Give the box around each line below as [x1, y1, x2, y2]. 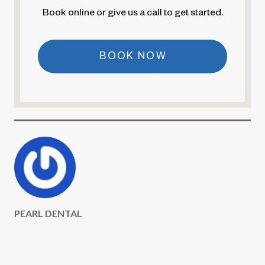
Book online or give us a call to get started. [42, 8, 223, 20]
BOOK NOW [99, 51, 167, 63]
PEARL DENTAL [14, 208, 82, 219]
